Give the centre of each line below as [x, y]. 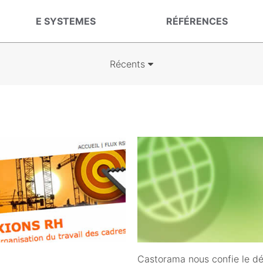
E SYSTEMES [65, 21]
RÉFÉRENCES [197, 21]
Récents [129, 64]
